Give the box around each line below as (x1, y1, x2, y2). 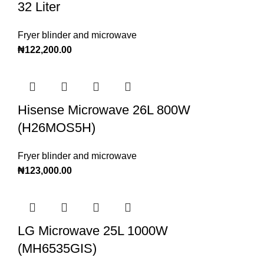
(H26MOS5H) (18, 120, 95, 136)
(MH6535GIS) (18, 241, 97, 256)
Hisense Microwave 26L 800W (18, 103, 190, 118)
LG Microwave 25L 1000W (18, 223, 168, 239)
